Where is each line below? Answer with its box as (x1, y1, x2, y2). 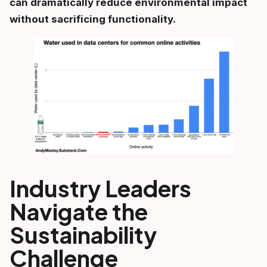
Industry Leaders (10, 173, 191, 202)
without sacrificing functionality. (10, 13, 176, 25)
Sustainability (10, 219, 157, 249)
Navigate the (10, 196, 148, 225)
